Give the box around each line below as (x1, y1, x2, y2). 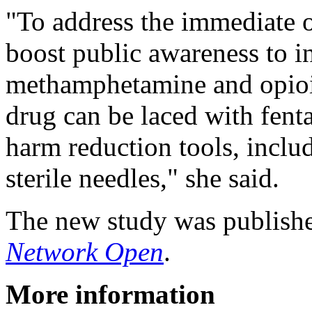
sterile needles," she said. (6, 162, 279, 193)
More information (6, 279, 215, 309)
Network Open (6, 236, 164, 267)
